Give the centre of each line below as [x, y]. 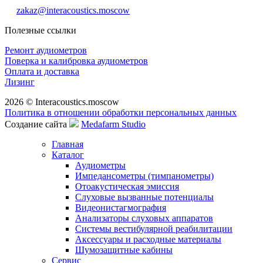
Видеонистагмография [121, 208]
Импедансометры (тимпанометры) [144, 176]
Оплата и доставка [42, 71]
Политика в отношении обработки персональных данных [121, 112]
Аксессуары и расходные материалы [148, 239]
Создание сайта [37, 124]
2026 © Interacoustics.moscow [62, 102]
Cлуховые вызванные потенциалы [144, 197]
